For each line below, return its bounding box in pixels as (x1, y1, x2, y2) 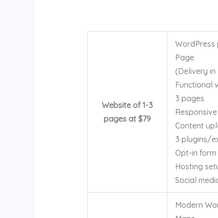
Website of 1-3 (101, 100, 153, 110)
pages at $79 (103, 113, 151, 124)
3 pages (175, 93, 204, 103)
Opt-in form (175, 147, 216, 158)
